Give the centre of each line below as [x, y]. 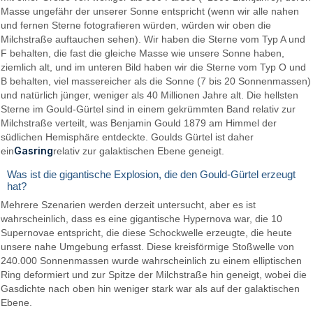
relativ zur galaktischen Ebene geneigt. [139, 151]
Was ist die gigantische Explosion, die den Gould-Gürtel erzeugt [151, 175]
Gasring [34, 151]
